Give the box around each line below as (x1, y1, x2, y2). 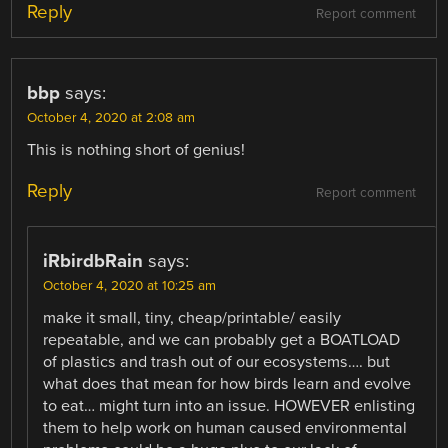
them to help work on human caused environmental (43, 417, 408, 438)
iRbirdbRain (43, 249, 144, 272)
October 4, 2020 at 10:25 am (43, 277, 217, 294)
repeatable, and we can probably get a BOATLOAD (43, 329, 401, 350)
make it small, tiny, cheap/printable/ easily (43, 307, 342, 328)
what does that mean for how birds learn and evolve (43, 373, 412, 394)
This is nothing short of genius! (27, 139, 246, 160)
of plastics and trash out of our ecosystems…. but (43, 351, 391, 372)
